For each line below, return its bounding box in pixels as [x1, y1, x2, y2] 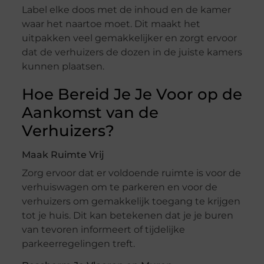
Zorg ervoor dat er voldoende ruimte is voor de [21, 167, 241, 179]
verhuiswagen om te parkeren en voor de [21, 181, 217, 193]
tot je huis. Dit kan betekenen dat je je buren [21, 210, 233, 222]
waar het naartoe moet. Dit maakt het [21, 18, 200, 30]
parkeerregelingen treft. [21, 238, 135, 250]
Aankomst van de [21, 103, 159, 123]
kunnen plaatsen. [21, 61, 104, 72]
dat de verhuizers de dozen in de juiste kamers [21, 47, 242, 58]
